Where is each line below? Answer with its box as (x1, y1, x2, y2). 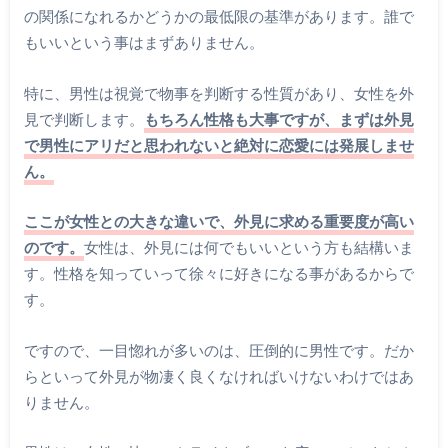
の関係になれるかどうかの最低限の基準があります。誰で (23, 7, 414, 26)
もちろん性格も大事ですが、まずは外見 (143, 109, 414, 128)
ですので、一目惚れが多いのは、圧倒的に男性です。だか (23, 340, 414, 359)
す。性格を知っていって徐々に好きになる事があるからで (23, 264, 414, 283)
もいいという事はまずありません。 (23, 33, 264, 52)
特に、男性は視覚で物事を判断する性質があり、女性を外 (23, 83, 414, 102)
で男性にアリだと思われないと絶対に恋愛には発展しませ (23, 135, 414, 154)
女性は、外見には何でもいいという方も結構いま (83, 238, 414, 257)
